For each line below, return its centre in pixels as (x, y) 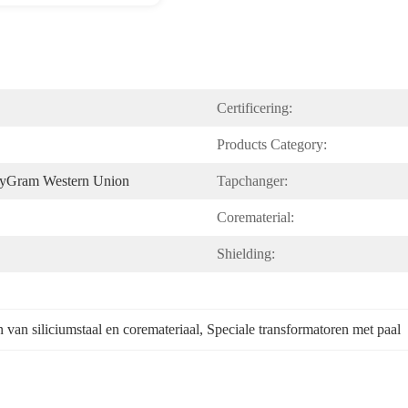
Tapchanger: (252, 181)
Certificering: (255, 108)
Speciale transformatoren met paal (304, 329)
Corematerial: (255, 217)
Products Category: (272, 144)
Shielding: (246, 254)
